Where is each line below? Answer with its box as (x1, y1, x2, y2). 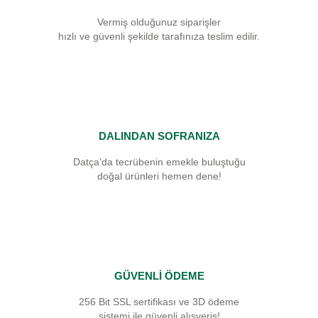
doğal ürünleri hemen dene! (97, 170, 221, 182)
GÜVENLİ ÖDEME (114, 270, 204, 282)
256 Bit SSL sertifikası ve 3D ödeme (79, 296, 239, 307)
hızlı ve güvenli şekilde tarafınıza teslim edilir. (58, 31, 260, 42)
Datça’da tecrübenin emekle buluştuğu (72, 156, 246, 168)
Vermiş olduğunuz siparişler (97, 16, 221, 28)
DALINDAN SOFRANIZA (98, 130, 220, 142)
